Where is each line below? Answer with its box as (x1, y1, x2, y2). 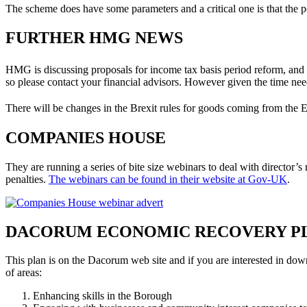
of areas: (5, 267, 42, 279)
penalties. (5, 173, 49, 185)
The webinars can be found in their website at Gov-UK (49, 173, 287, 185)
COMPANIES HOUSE (5, 128, 166, 147)
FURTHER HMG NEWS (5, 29, 183, 47)
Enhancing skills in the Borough (33, 290, 172, 302)
